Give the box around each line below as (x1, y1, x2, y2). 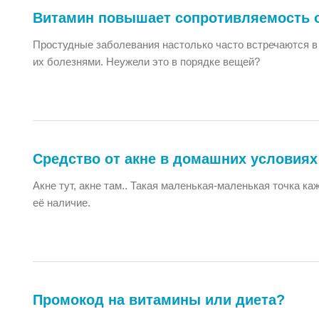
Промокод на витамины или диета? (33, 292, 285, 308)
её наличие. (33, 197, 90, 209)
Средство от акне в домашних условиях (33, 151, 318, 167)
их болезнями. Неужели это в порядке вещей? (33, 56, 260, 68)
